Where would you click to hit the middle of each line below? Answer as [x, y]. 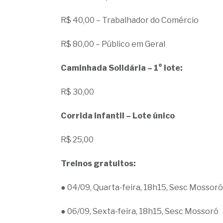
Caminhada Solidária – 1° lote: [122, 68]
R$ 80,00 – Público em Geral [113, 44]
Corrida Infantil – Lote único [118, 116]
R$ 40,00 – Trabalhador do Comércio [130, 20]
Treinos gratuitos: [98, 164]
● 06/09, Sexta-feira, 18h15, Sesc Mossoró [140, 211]
